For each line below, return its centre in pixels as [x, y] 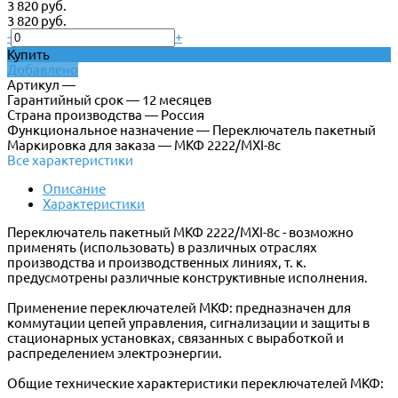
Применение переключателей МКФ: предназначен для [179, 308]
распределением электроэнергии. [115, 354]
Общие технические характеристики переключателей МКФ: [195, 384]
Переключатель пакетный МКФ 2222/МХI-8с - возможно [180, 233]
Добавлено [43, 70]
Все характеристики [70, 161]
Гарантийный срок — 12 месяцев [109, 100]
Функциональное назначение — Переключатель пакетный [191, 131]
